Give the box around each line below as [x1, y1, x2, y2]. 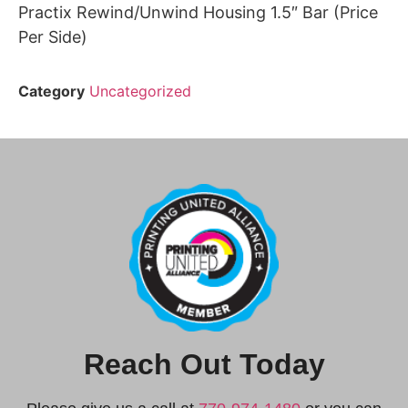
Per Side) [18, 27, 87, 46]
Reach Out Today [83, 348, 325, 382]
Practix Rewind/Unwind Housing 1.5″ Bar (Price [18, 3, 378, 22]
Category [18, 82, 85, 101]
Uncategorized [89, 82, 191, 101]
